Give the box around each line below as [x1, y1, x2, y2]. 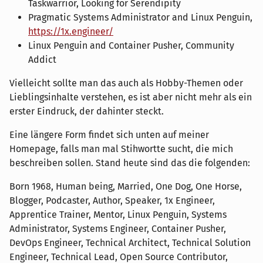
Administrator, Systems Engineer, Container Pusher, [9, 222, 226, 234]
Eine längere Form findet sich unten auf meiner [9, 129, 209, 140]
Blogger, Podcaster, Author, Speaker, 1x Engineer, [9, 194, 215, 206]
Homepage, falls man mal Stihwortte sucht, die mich [9, 143, 233, 154]
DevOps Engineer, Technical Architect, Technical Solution [9, 237, 251, 248]
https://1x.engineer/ [28, 25, 113, 37]
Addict [28, 53, 56, 65]
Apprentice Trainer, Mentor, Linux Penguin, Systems [9, 208, 227, 220]
